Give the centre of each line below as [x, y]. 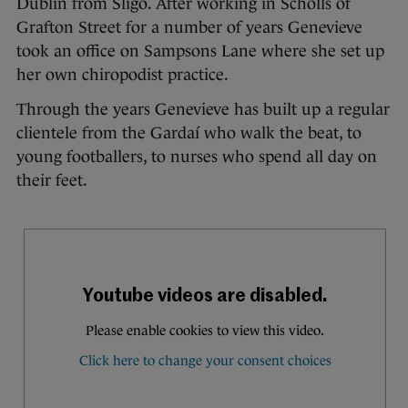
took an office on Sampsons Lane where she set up [200, 51]
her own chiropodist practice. [122, 75]
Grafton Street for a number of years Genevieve [189, 28]
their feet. [52, 181]
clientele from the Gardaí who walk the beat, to [189, 133]
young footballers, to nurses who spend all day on [197, 157]
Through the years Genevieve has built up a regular [203, 110]
